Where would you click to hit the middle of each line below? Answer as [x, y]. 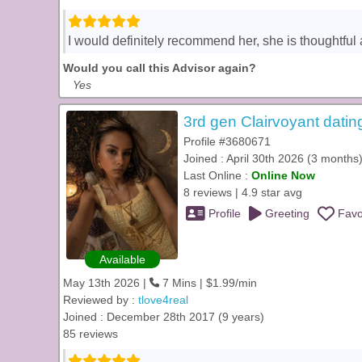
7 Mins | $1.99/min [208, 283]
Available [122, 259]
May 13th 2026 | [106, 283]
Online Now [283, 175]
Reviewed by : [101, 300]
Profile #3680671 [227, 141]
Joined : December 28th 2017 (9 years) [164, 317]
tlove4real [163, 300]
